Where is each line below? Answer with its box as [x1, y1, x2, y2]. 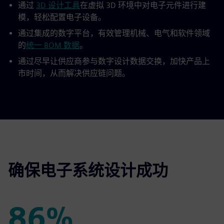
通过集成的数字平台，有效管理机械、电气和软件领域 [18, 28, 210, 38]
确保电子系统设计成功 [8, 160, 168, 180]
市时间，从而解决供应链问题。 [18, 68, 130, 78]
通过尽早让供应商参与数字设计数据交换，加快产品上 [18, 56, 210, 66]
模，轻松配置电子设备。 [18, 12, 106, 22]
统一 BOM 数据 [26, 40, 79, 50]
